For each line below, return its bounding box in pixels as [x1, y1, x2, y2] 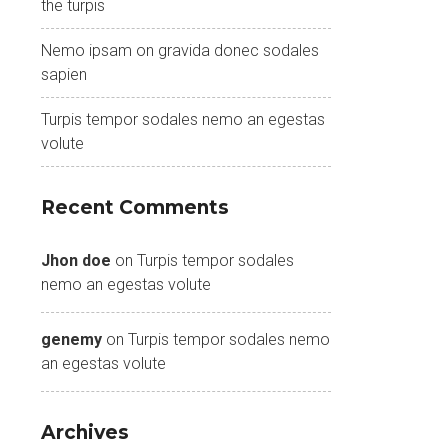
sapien [41, 65, 87, 84]
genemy [41, 330, 102, 349]
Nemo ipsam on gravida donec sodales [41, 41, 319, 60]
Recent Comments [41, 196, 229, 219]
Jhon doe [41, 251, 111, 270]
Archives [41, 421, 129, 444]
